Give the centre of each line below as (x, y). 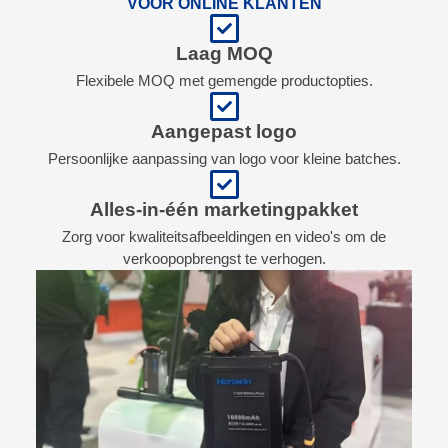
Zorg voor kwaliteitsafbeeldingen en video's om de (224, 236)
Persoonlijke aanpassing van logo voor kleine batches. (224, 158)
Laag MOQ (224, 53)
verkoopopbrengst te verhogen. (224, 258)
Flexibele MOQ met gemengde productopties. (224, 80)
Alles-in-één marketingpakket (224, 209)
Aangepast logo (224, 131)
